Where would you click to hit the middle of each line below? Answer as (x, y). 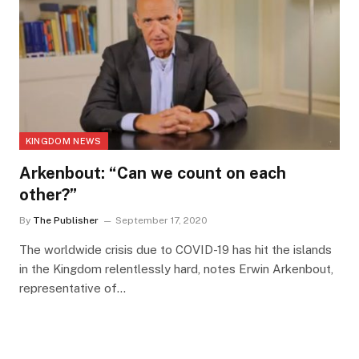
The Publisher (65, 221)
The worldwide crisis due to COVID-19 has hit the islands (175, 250)
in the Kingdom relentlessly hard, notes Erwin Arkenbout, (176, 269)
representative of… (72, 288)
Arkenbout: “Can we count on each (152, 173)
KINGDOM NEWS (63, 141)
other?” (48, 195)
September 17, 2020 (161, 221)
